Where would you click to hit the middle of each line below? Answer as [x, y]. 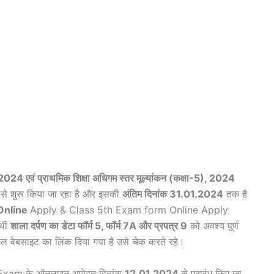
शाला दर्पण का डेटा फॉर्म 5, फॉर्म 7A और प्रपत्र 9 [99, 226]
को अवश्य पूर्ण [213, 226]
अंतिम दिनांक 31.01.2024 [173, 194]
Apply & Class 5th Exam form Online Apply [129, 210]
